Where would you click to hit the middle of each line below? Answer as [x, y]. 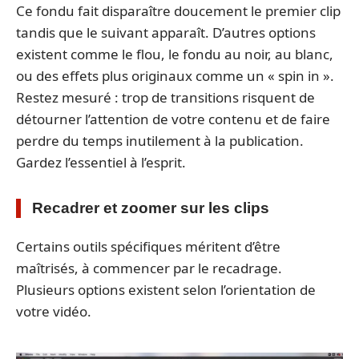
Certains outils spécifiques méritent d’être [148, 247]
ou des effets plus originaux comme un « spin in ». [175, 75]
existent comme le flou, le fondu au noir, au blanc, [175, 54]
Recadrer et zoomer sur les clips [151, 208]
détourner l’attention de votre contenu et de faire [173, 119]
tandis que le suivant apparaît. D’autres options [166, 32]
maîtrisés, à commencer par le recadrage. [149, 268]
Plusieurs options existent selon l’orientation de [166, 290]
